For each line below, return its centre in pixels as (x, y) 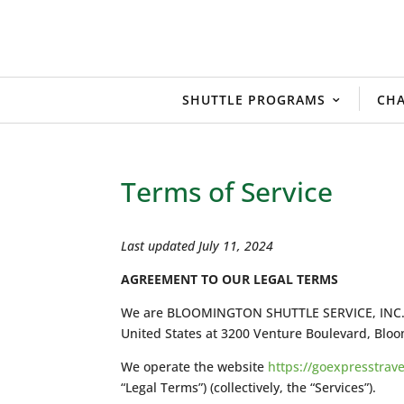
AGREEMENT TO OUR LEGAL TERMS (230, 279)
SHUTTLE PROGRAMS (254, 99)
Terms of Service (227, 191)
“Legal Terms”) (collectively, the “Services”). (249, 387)
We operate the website (195, 366)
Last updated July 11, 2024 (197, 245)
